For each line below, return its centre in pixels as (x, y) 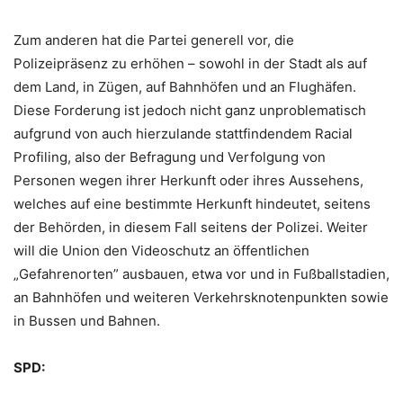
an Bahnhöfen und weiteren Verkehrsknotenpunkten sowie (201, 297)
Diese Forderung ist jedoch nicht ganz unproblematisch (190, 110)
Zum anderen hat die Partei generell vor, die (154, 40)
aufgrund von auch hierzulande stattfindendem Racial (183, 133)
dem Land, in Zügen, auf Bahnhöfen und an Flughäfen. (185, 86)
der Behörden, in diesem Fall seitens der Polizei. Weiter (191, 227)
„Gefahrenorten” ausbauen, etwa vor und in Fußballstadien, (201, 273)
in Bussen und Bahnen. (87, 320)
